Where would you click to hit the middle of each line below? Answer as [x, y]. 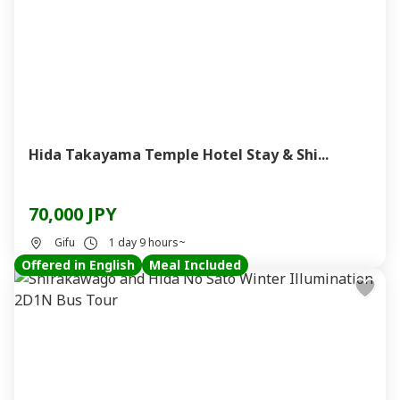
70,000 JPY [73, 214]
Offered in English [78, 265]
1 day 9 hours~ [147, 242]
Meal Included [195, 265]
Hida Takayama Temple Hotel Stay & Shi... [179, 154]
